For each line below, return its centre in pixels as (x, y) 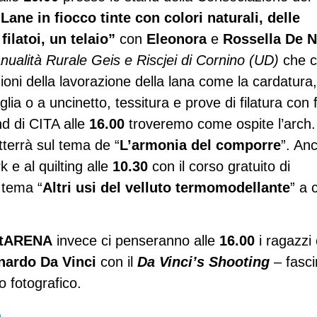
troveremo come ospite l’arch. (220, 124)
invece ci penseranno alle (136, 240)
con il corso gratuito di (219, 167)
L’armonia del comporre (200, 145)
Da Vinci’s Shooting (203, 261)
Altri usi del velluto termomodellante (166, 188)
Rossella (252, 39)
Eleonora (177, 39)
